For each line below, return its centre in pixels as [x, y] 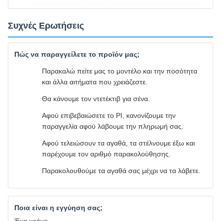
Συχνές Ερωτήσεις [46, 25]
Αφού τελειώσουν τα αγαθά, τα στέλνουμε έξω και [118, 143]
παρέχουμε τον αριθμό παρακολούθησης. [106, 154]
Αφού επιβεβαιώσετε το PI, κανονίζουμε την [109, 115]
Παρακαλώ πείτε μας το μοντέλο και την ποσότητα [120, 71]
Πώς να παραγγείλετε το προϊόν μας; [77, 54]
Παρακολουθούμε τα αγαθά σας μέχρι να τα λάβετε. [121, 170]
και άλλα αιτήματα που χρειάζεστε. [95, 82]
